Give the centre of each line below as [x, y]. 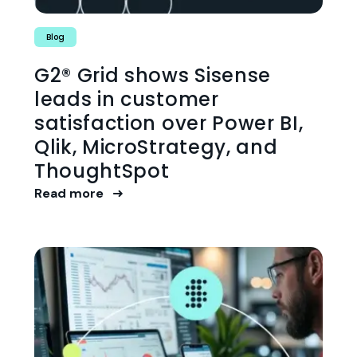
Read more [71, 193]
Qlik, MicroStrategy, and [156, 147]
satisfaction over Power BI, [169, 123]
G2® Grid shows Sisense [153, 75]
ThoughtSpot [102, 171]
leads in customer [127, 99]
